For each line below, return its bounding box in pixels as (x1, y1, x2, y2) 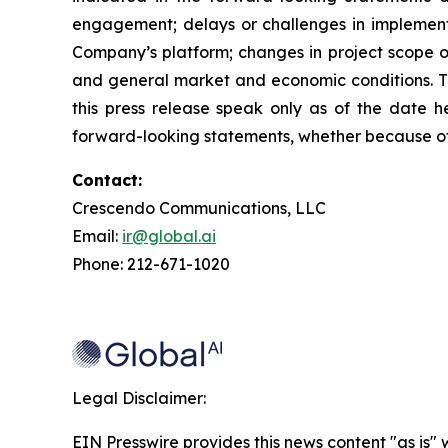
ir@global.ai (122, 225, 216, 246)
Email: (72, 225, 122, 246)
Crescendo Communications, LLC (72, 197, 326, 218)
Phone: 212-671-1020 (72, 253, 230, 274)
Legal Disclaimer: (72, 387, 206, 408)
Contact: (72, 169, 142, 190)
